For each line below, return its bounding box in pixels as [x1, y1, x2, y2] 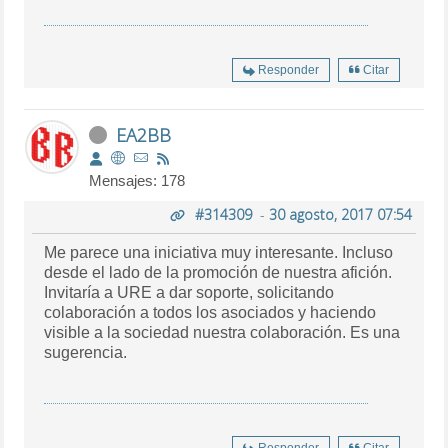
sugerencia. [44, 343, 128, 361]
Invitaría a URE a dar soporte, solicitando [44, 283, 335, 301]
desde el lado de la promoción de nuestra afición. [44, 263, 393, 281]
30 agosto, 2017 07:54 [268, 204, 412, 224]
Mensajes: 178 [89, 171, 186, 189]
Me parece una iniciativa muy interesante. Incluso [44, 243, 394, 261]
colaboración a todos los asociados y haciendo [44, 303, 377, 321]
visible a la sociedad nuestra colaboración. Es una [44, 323, 401, 341]
